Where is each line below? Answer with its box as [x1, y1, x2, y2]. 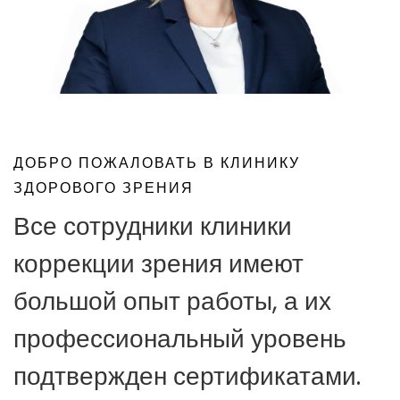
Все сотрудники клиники [13, 208, 292, 244]
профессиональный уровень [13, 321, 346, 356]
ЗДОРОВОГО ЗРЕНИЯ [13, 177, 194, 198]
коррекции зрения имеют [13, 246, 304, 281]
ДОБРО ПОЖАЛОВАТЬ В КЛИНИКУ [13, 152, 300, 173]
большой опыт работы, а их [13, 283, 331, 319]
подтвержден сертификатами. [13, 358, 361, 394]
